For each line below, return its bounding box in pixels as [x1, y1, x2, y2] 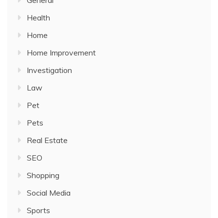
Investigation [27, 65, 72, 75]
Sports [27, 205, 50, 216]
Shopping [27, 170, 59, 181]
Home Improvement [27, 48, 96, 58]
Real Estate [27, 135, 68, 145]
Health [27, 13, 50, 23]
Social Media [27, 188, 71, 198]
